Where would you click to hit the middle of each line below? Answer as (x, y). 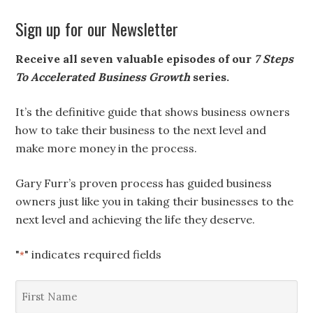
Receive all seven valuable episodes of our (135, 59)
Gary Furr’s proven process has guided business (144, 183)
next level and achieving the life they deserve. (136, 219)
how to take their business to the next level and (141, 130)
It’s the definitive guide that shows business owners (153, 112)
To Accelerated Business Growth (104, 77)
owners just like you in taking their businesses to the (155, 201)
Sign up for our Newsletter (97, 29)
